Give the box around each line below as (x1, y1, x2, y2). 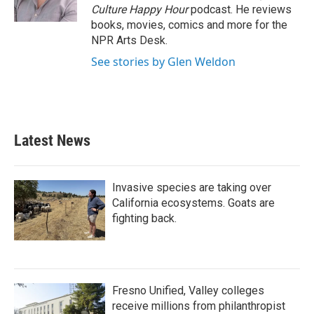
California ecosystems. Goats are (112, 196, 275, 210)
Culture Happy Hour (91, 2, 188, 16)
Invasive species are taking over (112, 180, 271, 194)
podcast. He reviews (188, 2, 292, 16)
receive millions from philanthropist (112, 299, 285, 313)
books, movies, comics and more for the (91, 18, 287, 32)
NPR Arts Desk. (91, 33, 168, 47)
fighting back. (112, 211, 177, 225)
